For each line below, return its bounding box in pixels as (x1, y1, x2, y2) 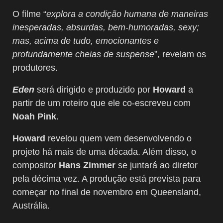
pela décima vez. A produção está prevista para (12, 173, 201, 184)
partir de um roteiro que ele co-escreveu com (12, 98, 191, 108)
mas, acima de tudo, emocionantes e (12, 35, 159, 46)
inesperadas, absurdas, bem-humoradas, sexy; (12, 22, 199, 32)
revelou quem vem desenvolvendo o (48, 133, 192, 143)
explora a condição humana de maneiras (46, 8, 208, 19)
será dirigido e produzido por (37, 84, 153, 95)
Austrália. (12, 200, 50, 211)
